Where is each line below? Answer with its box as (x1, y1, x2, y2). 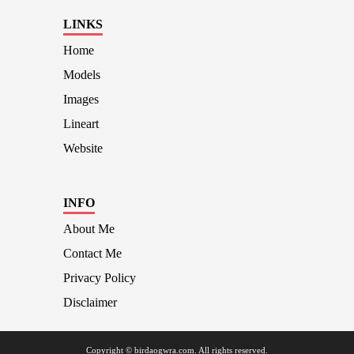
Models (63, 67, 100, 81)
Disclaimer (63, 296, 117, 310)
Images (63, 92, 99, 106)
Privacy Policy (63, 271, 136, 285)
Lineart (63, 116, 99, 130)
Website (63, 141, 103, 155)
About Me (63, 222, 115, 236)
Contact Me (63, 247, 122, 261)
